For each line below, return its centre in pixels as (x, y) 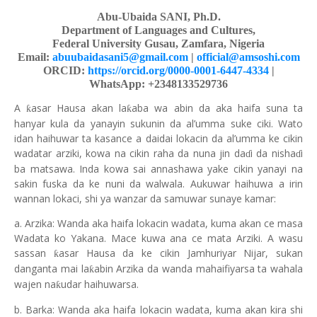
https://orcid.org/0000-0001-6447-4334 (178, 70)
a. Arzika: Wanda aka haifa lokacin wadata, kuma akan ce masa (158, 223)
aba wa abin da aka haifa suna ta (218, 108)
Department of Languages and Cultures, (158, 30)
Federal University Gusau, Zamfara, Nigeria (158, 44)
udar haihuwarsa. (100, 284)
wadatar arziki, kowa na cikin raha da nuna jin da (130, 153)
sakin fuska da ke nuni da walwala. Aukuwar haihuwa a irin (158, 184)
